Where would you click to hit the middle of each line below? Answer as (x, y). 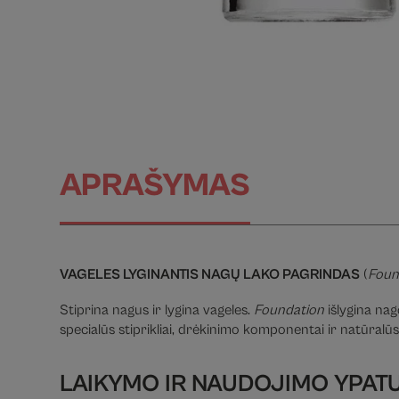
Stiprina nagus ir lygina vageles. (157, 310)
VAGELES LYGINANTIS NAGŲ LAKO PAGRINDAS (210, 274)
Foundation (289, 310)
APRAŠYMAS (155, 185)
